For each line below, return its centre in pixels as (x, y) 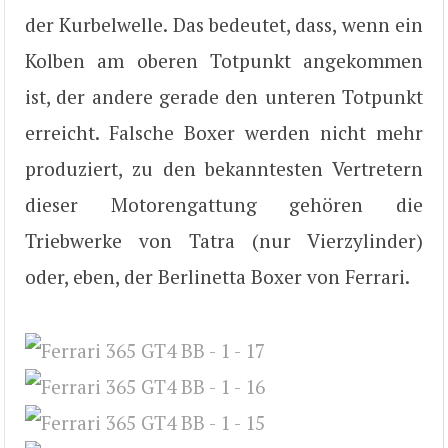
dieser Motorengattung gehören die (224, 204)
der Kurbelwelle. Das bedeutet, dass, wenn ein (224, 24)
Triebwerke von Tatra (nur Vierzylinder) (224, 240)
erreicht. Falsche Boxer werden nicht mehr (224, 132)
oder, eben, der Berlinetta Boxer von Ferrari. (217, 276)
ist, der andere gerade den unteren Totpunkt (224, 96)
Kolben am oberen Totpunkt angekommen (224, 60)
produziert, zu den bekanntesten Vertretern (224, 168)
